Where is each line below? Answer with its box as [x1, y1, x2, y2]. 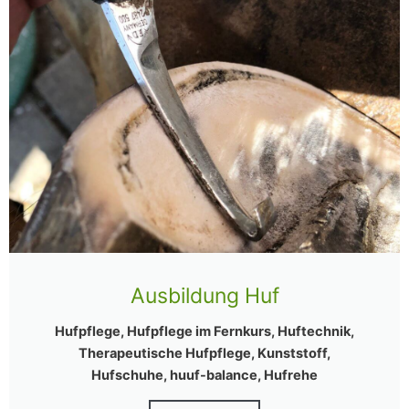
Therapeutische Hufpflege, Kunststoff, [79, 345, 330, 362]
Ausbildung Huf [130, 283, 279, 309]
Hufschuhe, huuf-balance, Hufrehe [91, 367, 318, 384]
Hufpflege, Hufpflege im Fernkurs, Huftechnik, [55, 323, 354, 341]
